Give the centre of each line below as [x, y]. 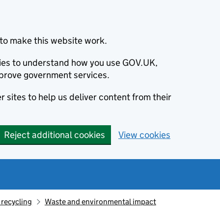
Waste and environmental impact [100, 202]
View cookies [144, 135]
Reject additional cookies [55, 135]
